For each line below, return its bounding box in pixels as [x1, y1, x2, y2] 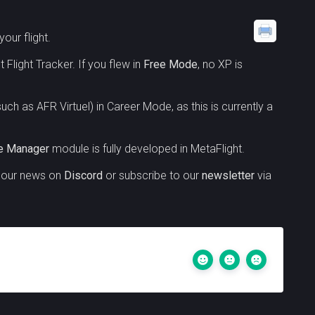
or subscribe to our [103, 169, 202, 182]
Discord [64, 169, 103, 182]
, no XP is [198, 58, 243, 71]
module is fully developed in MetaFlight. [49, 142, 245, 155]
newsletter [202, 169, 255, 182]
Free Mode [143, 58, 198, 71]
